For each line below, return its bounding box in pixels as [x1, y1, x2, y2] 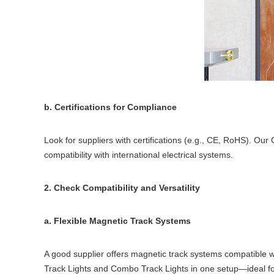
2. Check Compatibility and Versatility [44, 183, 200, 193]
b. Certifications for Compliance [44, 102, 177, 112]
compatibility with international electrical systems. [44, 150, 233, 160]
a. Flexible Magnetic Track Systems [44, 216, 191, 226]
